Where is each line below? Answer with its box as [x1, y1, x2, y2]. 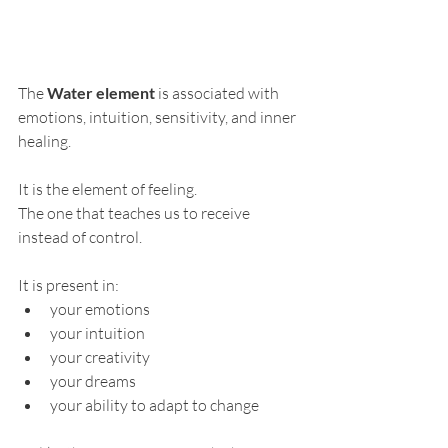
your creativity [50, 347, 150, 368]
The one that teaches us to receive [18, 203, 253, 224]
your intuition [50, 323, 145, 344]
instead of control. [18, 227, 142, 248]
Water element [47, 83, 155, 103]
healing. [18, 131, 71, 152]
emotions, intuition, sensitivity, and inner [18, 107, 299, 128]
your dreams [50, 371, 136, 392]
